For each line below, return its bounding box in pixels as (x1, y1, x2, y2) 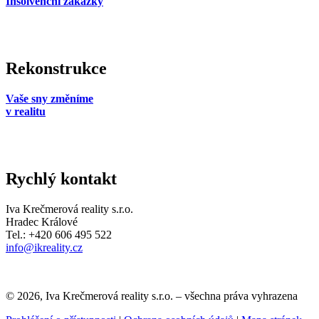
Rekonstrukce (6, 58, 107, 78)
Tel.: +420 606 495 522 (6, 228, 112, 241)
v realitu (6, 105, 46, 117)
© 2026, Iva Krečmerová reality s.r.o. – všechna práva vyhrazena (6, 289, 298, 302)
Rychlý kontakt (6, 169, 117, 188)
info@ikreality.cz (6, 241, 83, 253)
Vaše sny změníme (6, 92, 93, 105)
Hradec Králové (6, 215, 78, 228)
